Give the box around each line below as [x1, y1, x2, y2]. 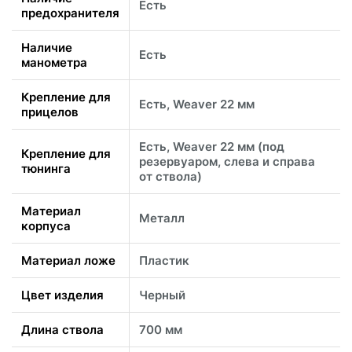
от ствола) [139, 169, 202, 185]
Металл [139, 211, 185, 226]
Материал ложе [21, 253, 115, 269]
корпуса [21, 218, 71, 234]
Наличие [21, 40, 72, 56]
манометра [21, 55, 87, 71]
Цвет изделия [21, 288, 104, 303]
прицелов [21, 104, 79, 120]
